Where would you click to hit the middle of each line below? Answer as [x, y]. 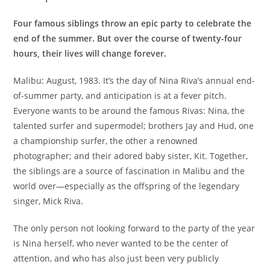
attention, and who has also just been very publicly [116, 258]
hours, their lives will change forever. [90, 53]
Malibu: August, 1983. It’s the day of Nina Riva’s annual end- [134, 80]
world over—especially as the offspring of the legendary [127, 186]
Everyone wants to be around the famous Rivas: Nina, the [129, 110]
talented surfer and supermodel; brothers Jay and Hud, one [134, 125]
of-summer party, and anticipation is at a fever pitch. [120, 95]
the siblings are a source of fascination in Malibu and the [129, 171]
